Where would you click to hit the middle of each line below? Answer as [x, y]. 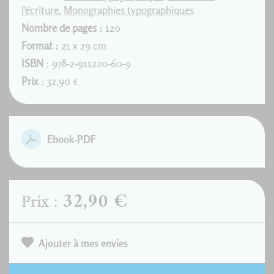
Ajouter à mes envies [83, 243]
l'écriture [40, 10]
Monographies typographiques [129, 10]
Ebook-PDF [72, 139]
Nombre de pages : [62, 28]
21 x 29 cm [83, 46]
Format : [40, 46]
